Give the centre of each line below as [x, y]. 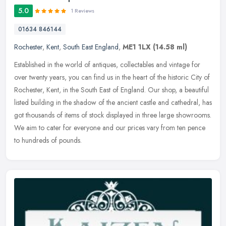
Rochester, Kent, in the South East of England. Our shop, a [98, 90]
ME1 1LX [137, 47]
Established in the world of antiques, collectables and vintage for [107, 65]
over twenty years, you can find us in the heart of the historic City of [112, 77]
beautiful [197, 90]
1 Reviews [83, 11]
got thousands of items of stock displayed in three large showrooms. [113, 115]
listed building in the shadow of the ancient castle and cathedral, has [113, 103]
